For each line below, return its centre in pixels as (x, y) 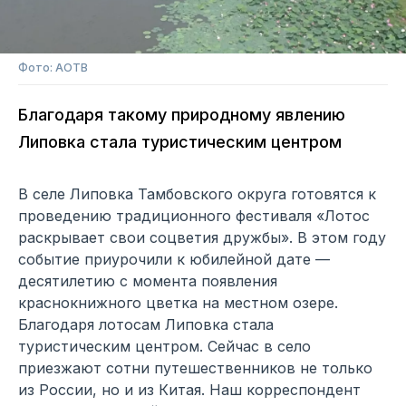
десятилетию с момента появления (148, 281)
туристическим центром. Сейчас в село (164, 347)
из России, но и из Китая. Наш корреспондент (189, 390)
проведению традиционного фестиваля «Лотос (194, 216)
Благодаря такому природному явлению (182, 115)
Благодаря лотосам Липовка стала (146, 325)
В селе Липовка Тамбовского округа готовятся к (197, 194)
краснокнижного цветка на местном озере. (178, 303)
